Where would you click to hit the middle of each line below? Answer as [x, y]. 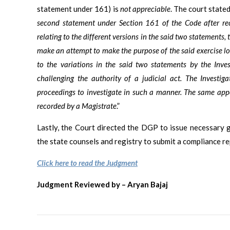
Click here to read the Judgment [87, 162]
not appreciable [145, 8]
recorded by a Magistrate [77, 106]
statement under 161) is [79, 8]
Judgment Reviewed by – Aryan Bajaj [102, 184]
